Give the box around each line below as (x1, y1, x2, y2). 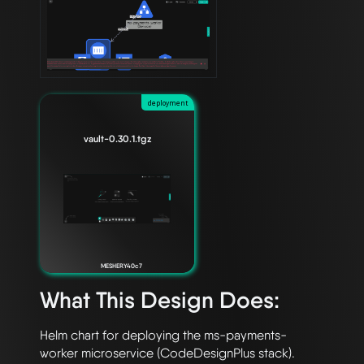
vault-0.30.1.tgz (83, 132, 151, 145)
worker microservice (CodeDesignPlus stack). (40, 345, 295, 362)
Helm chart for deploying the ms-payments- (40, 327, 287, 344)
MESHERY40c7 (101, 262, 142, 271)
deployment (148, 97, 188, 107)
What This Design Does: (40, 286, 279, 314)
